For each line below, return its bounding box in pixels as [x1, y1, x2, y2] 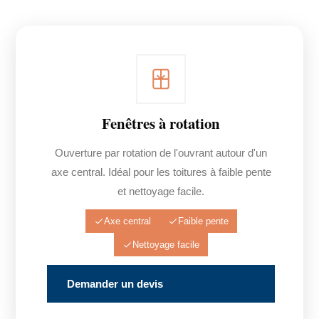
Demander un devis [67, 278, 164, 290]
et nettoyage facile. [117, 185, 204, 197]
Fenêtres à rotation [102, 113, 220, 134]
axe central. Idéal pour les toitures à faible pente [51, 166, 271, 178]
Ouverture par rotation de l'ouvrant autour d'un [55, 147, 267, 159]
